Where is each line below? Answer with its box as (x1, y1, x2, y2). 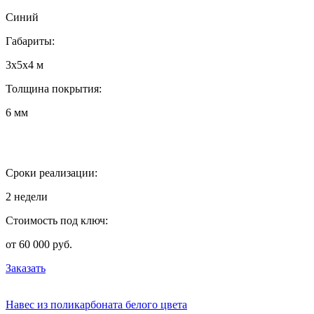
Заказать (6, 261, 46, 274)
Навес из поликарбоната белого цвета (6, 298, 187, 310)
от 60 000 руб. (6, 238, 72, 250)
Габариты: (6, 34, 55, 47)
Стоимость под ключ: (6, 214, 108, 226)
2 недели (6, 190, 48, 203)
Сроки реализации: (6, 166, 97, 179)
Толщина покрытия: (6, 82, 102, 95)
